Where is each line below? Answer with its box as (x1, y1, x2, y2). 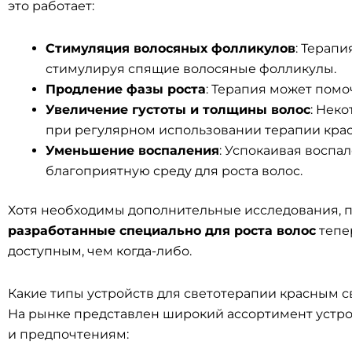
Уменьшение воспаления (46, 143, 219, 158)
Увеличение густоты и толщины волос (46, 102, 310, 117)
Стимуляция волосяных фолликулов (46, 41, 295, 56)
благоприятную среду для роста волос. (46, 163, 302, 178)
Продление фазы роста (46, 82, 206, 97)
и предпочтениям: (8, 327, 129, 342)
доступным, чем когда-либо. (8, 244, 192, 258)
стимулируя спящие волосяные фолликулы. (46, 61, 336, 76)
